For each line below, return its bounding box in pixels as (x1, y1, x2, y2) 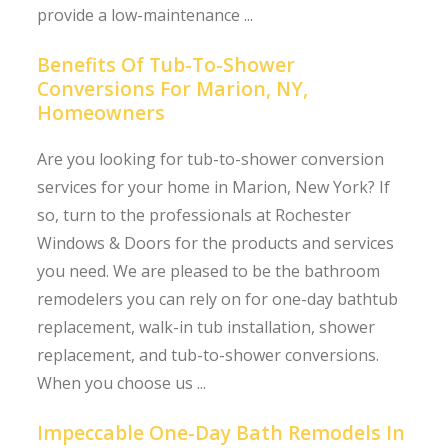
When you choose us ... (37, 371, 207, 394)
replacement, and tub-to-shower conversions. (37, 343, 380, 366)
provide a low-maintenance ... (37, 3, 254, 26)
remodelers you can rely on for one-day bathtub (37, 287, 399, 310)
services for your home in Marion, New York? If (37, 175, 391, 198)
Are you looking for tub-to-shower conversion (37, 147, 385, 170)
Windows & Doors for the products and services (37, 231, 395, 254)
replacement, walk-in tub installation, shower (37, 315, 376, 338)
